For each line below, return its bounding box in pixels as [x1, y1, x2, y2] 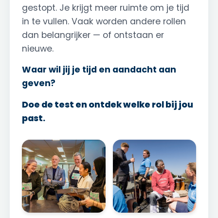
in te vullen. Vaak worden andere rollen [22, 16, 186, 28]
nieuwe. [22, 43, 54, 55]
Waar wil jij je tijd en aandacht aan [22, 64, 176, 76]
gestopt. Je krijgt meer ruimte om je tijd [22, 2, 189, 14]
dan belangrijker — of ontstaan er [22, 29, 164, 41]
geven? [22, 77, 55, 90]
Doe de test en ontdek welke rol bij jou [22, 99, 193, 111]
